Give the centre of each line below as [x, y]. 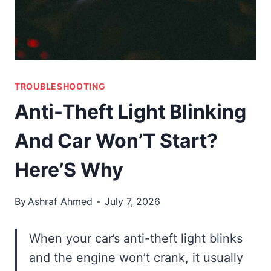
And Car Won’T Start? [116, 141]
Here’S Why [69, 170]
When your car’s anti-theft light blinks [136, 239]
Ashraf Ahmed [60, 202]
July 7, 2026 [133, 202]
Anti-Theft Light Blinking [130, 112]
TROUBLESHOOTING [60, 87]
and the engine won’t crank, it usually [136, 258]
